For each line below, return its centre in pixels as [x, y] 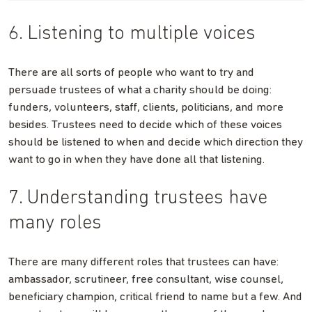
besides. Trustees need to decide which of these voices [145, 125]
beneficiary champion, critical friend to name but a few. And [155, 297]
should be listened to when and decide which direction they [156, 142]
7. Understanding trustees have [138, 198]
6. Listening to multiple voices [132, 34]
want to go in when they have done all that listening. [136, 159]
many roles [55, 223]
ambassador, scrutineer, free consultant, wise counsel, [146, 279]
